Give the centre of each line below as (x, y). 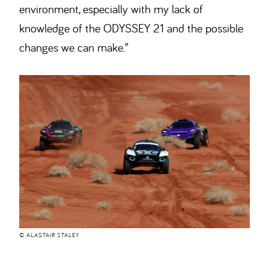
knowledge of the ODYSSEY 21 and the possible (131, 28)
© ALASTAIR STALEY (50, 235)
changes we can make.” (74, 47)
